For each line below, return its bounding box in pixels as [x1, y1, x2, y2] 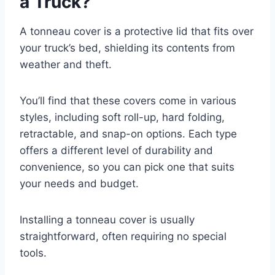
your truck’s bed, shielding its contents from [20, 41, 235, 54]
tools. [20, 246, 47, 259]
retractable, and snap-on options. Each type [20, 127, 237, 140]
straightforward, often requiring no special [20, 230, 227, 242]
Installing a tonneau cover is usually [20, 213, 195, 226]
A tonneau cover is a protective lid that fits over [20, 25, 254, 37]
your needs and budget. [20, 177, 139, 190]
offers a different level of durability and [20, 144, 213, 157]
